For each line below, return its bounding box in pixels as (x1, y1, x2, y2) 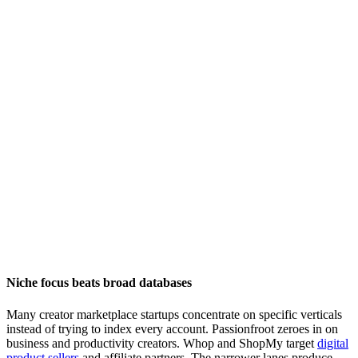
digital (317, 336, 348, 350)
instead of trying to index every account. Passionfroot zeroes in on (6, 321, 338, 336)
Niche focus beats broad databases (6, 276, 192, 290)
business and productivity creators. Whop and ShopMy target (6, 336, 317, 350)
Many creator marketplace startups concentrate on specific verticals (6, 307, 342, 321)
